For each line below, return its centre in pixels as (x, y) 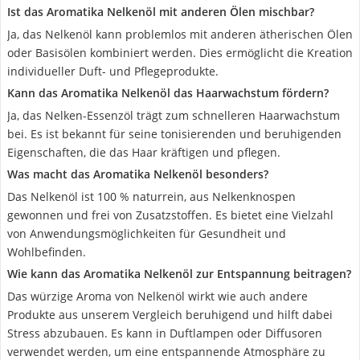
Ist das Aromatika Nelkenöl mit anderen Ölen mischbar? (161, 12)
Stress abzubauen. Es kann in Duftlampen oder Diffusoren (165, 333)
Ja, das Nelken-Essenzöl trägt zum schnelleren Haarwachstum (174, 115)
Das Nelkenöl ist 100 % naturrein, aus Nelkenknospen (151, 196)
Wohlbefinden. (47, 252)
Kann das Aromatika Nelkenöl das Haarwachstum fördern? (168, 93)
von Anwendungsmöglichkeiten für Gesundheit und (147, 233)
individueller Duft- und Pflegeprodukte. (113, 71)
